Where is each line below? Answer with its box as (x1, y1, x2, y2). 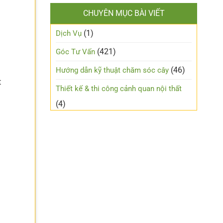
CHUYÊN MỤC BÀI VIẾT (83, 8, 165, 18)
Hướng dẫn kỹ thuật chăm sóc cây (56, 66, 169, 75)
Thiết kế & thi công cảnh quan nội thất (56, 84, 182, 94)
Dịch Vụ (56, 29, 82, 38)
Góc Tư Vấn (56, 47, 95, 57)
